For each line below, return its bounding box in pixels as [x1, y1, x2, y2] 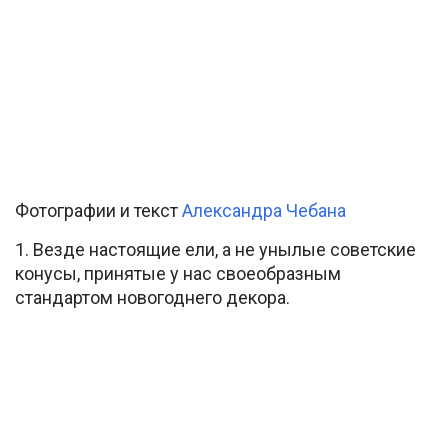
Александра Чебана [182, 200, 346, 222]
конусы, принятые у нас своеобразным [15, 263, 341, 285]
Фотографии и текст [15, 200, 182, 222]
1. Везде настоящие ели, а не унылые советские [15, 239, 416, 261]
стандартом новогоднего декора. [15, 287, 290, 309]
